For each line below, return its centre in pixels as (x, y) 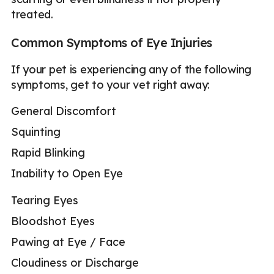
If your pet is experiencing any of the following (131, 69)
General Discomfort (64, 111)
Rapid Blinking (48, 152)
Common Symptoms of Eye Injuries (112, 42)
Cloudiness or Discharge (75, 263)
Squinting (36, 131)
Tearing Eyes (45, 201)
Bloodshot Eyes (53, 221)
